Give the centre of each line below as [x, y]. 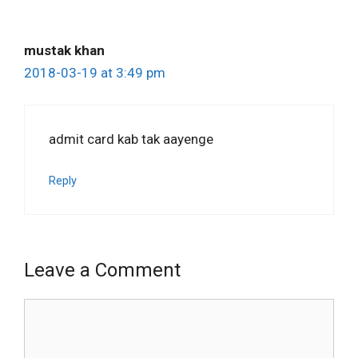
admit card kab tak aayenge [131, 139]
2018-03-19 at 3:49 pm [95, 72]
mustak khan [64, 50]
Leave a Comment [102, 270]
